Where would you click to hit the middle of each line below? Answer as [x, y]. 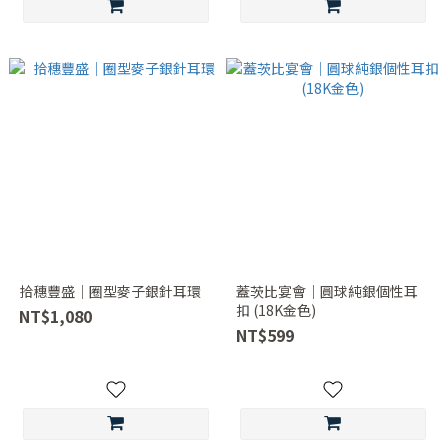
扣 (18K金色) [275, 310]
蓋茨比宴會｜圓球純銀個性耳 [326, 291]
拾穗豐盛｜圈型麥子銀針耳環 [109, 291]
